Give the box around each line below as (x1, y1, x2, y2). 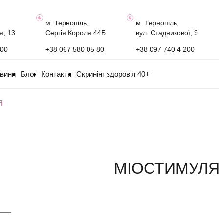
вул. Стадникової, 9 (136, 29, 198, 37)
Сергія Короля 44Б (45, 29, 106, 37)
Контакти (41, 70, 71, 78)
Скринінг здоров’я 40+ (76, 70, 150, 78)
